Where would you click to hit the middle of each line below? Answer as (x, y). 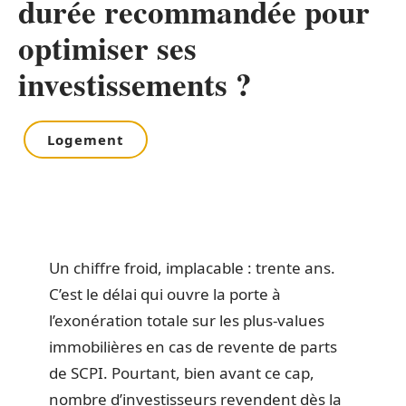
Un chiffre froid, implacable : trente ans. (192, 268)
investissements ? (135, 84)
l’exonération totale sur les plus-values (187, 320)
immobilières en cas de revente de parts (193, 347)
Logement (86, 140)
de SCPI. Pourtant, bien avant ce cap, (182, 373)
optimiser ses (107, 48)
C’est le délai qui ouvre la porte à (165, 294)
